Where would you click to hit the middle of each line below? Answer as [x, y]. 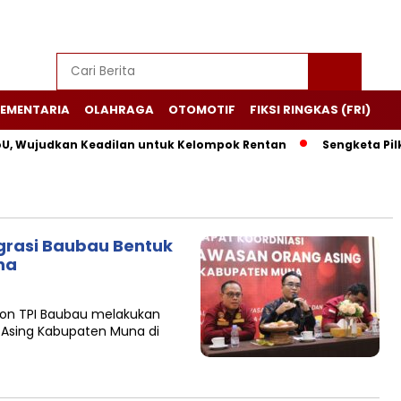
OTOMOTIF [202, 110]
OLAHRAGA [119, 110]
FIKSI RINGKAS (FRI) [310, 110]
